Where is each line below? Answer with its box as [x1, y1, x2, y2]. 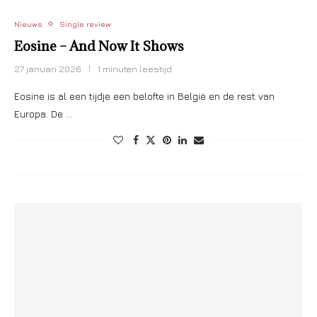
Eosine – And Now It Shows [14, 38, 184, 54]
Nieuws [14, 19, 42, 28]
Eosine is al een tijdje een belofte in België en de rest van [14, 90, 275, 102]
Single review [59, 19, 111, 28]
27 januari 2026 [14, 63, 81, 74]
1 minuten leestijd [98, 63, 172, 74]
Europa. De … [14, 108, 72, 120]
